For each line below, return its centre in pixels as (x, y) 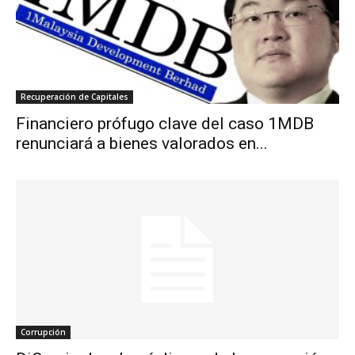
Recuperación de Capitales (74, 96)
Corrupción (43, 332)
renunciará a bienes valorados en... (142, 143)
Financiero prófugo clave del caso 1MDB (165, 123)
